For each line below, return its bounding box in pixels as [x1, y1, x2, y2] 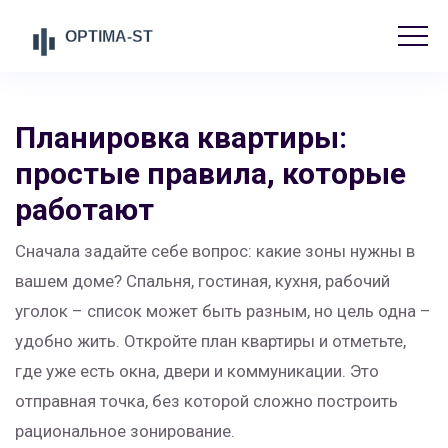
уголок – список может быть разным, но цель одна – [15, 301, 431, 321]
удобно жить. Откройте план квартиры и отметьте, [15, 331, 406, 351]
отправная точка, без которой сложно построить [15, 391, 398, 411]
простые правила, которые [15, 156, 406, 191]
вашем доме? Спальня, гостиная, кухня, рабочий [15, 271, 390, 291]
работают [15, 192, 154, 227]
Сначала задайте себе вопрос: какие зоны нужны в [15, 241, 415, 261]
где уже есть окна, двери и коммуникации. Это [15, 361, 379, 381]
